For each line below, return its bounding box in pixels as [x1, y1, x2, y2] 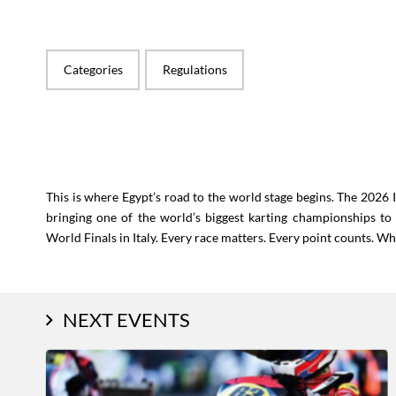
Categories [63, 62, 123, 77]
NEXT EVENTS [63, 308, 190, 331]
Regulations [162, 62, 227, 77]
